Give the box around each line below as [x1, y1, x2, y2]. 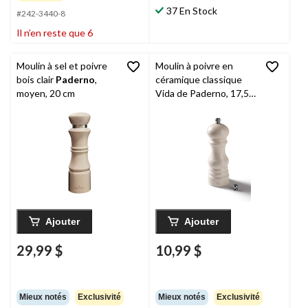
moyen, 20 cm [16, 87, 75, 99]
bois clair [16, 73, 56, 85]
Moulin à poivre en [155, 59, 233, 71]
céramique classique [155, 73, 242, 85]
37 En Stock [166, 4, 217, 16]
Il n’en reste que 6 [16, 26, 93, 38]
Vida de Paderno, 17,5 [155, 87, 249, 99]
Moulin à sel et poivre [16, 59, 107, 71]
